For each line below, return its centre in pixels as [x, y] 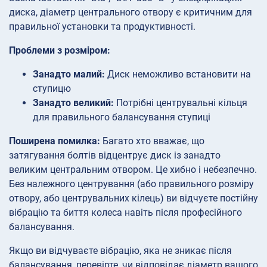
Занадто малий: [69, 74]
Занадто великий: [73, 103]
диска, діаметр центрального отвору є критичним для [131, 12]
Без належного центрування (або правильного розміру [131, 184]
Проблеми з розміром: [60, 50]
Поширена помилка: [55, 141]
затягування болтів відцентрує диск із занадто [115, 155]
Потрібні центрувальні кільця [181, 103]
